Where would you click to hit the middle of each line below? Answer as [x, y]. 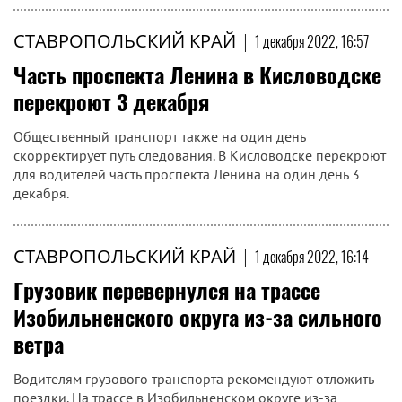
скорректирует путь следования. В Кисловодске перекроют [200, 155]
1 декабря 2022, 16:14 [312, 257]
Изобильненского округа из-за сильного [198, 317]
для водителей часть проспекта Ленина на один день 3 [187, 174]
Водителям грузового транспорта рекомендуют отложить [193, 379]
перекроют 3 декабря [111, 101]
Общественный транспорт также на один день [159, 136]
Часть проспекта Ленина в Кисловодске [197, 74]
